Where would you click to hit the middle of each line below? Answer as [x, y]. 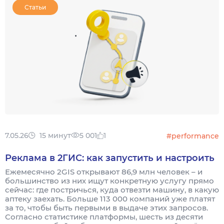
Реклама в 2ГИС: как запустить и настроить [110, 158]
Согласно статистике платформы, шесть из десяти [104, 216]
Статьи [35, 7]
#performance [193, 136]
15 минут [55, 135]
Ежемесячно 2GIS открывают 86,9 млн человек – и [104, 171]
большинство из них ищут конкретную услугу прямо [109, 180]
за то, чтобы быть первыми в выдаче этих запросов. [106, 207]
